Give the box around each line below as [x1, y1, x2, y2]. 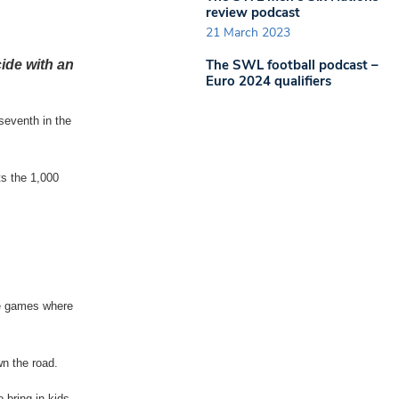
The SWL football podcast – [206, 56, 379, 74]
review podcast [206, 3, 300, 21]
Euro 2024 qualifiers [206, 72, 331, 90]
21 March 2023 [206, 24, 290, 41]
